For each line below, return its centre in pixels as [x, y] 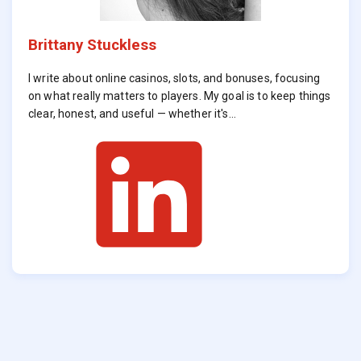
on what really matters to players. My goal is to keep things [180, 95]
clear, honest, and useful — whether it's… [132, 113]
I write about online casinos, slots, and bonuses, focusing [174, 78]
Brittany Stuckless [92, 46]
